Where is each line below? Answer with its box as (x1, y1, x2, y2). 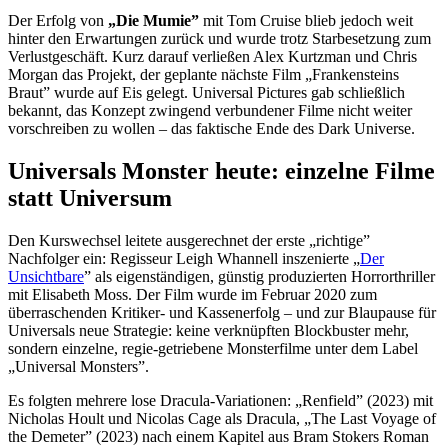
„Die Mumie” (108, 11, 199, 29)
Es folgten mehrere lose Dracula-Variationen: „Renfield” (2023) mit (8, 391, 433, 409)
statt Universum (8, 184, 172, 211)
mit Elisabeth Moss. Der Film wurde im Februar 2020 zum (8, 285, 377, 303)
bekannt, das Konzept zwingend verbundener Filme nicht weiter (8, 101, 412, 119)
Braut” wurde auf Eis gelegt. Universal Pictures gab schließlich (8, 83, 405, 101)
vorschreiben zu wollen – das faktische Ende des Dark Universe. (8, 119, 415, 137)
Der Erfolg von (8, 11, 108, 29)
